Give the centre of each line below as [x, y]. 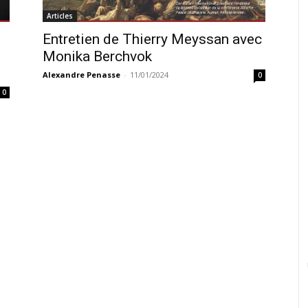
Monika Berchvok [97, 57]
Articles [60, 16]
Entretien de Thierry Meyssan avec [152, 40]
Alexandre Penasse [81, 75]
